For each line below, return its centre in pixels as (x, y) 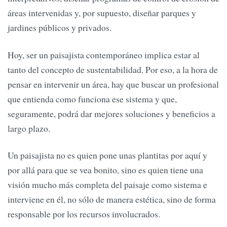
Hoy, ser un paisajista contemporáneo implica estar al (104, 54)
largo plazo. (29, 128)
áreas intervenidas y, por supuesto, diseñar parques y (102, 13)
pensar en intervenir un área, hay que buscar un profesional (113, 84)
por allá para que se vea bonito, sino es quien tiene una (105, 170)
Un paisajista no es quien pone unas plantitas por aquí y (107, 155)
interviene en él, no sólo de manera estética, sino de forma (112, 199)
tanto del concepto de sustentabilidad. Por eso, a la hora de (113, 69)
